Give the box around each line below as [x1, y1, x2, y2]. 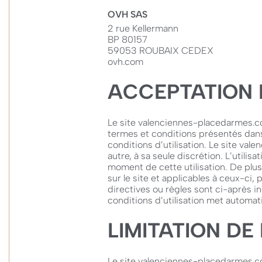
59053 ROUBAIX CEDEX [108, 45, 213, 56]
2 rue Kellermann [108, 23, 178, 34]
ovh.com [108, 56, 143, 67]
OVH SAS [108, 9, 147, 20]
